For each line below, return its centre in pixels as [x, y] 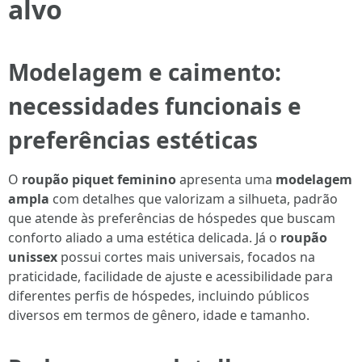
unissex [33, 257]
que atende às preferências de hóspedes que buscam [172, 218]
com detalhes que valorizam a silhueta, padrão [194, 199]
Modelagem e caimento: [145, 72]
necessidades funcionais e [155, 106]
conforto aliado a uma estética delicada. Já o [144, 238]
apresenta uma [226, 179]
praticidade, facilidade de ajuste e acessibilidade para [170, 276]
